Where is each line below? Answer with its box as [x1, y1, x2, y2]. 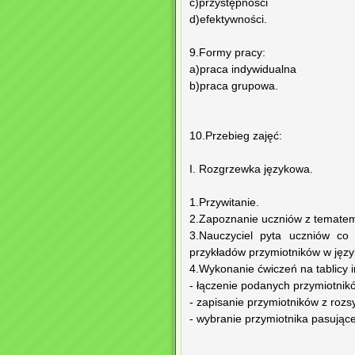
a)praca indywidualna [189, 63, 296, 76]
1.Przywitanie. [189, 197, 259, 209]
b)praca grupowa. [189, 80, 278, 93]
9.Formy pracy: [189, 47, 265, 59]
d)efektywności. [189, 13, 267, 26]
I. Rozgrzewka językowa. [189, 163, 313, 176]
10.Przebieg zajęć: [189, 130, 282, 143]
